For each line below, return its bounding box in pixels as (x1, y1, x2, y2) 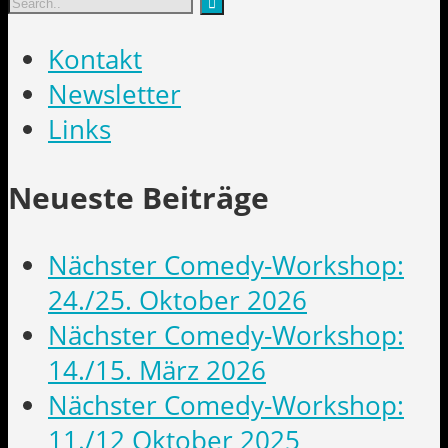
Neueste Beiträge (8, 176, 269, 218)
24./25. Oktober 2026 (48, 282, 307, 318)
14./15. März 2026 (48, 352, 266, 388)
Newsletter (48, 76, 181, 112)
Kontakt (48, 41, 142, 77)
